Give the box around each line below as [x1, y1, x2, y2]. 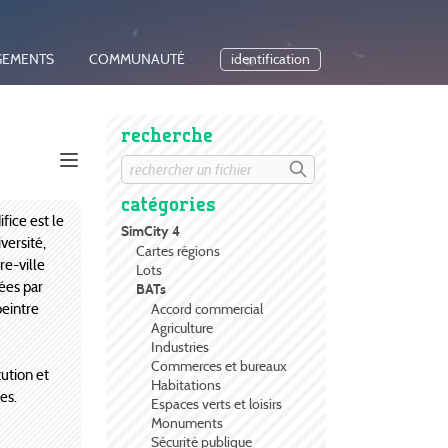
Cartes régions [136, 242, 220, 261]
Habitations [151, 376, 221, 395]
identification [231, 51, 310, 69]
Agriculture [151, 319, 213, 338]
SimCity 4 [121, 223, 180, 241]
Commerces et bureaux [151, 357, 287, 376]
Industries [151, 338, 209, 357]
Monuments [151, 414, 223, 433]
